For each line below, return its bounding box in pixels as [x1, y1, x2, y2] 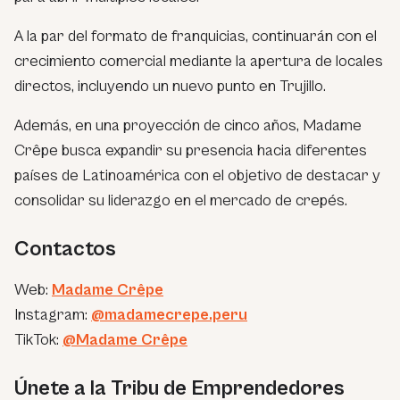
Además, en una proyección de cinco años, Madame [14, 115, 362, 135]
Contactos [14, 236, 116, 262]
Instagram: [14, 304, 91, 324]
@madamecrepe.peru [91, 304, 247, 324]
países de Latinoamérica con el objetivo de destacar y [14, 165, 380, 185]
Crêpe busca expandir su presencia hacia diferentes [14, 140, 367, 160]
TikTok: [14, 329, 62, 349]
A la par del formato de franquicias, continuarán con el [14, 26, 377, 46]
